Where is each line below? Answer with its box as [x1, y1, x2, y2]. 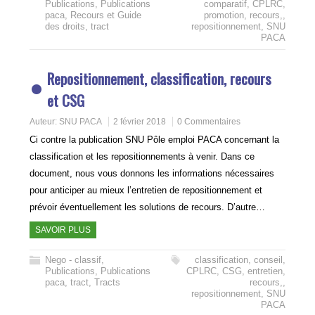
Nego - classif [45, 255, 102, 265]
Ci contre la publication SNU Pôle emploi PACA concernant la [30, 134, 280, 145]
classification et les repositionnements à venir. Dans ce [30, 151, 255, 162]
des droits [45, 21, 86, 32]
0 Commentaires [177, 117, 241, 127]
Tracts [94, 277, 121, 288]
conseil [253, 255, 283, 265]
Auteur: [30, 117, 60, 127]
